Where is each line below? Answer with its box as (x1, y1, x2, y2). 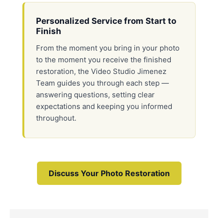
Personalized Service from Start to (36, 16, 176, 26)
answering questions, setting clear (36, 90, 155, 100)
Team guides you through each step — (36, 78, 169, 88)
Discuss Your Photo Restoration (48, 168, 170, 179)
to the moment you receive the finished (36, 55, 171, 65)
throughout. (36, 113, 76, 123)
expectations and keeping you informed (36, 102, 172, 111)
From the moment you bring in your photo (36, 43, 180, 53)
